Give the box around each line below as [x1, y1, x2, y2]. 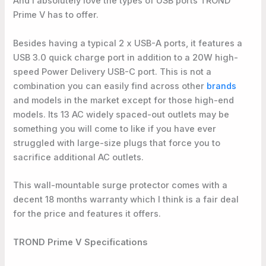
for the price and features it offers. [13, 208, 161, 220]
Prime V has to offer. [13, 9, 99, 21]
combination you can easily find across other [13, 80, 207, 91]
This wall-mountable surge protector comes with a [13, 180, 228, 191]
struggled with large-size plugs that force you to [13, 137, 221, 148]
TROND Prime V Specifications [13, 236, 148, 248]
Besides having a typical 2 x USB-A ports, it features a [13, 37, 243, 49]
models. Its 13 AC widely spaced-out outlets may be [13, 109, 230, 120]
